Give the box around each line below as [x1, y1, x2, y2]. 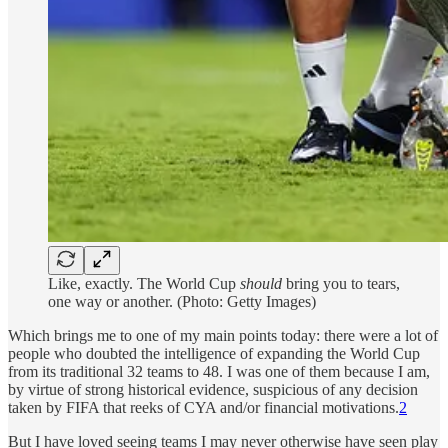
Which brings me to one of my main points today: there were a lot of [8, 326, 438, 344]
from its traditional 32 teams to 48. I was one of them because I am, [8, 362, 430, 380]
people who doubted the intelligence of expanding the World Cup [8, 344, 420, 362]
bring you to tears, [282, 274, 400, 292]
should [240, 274, 282, 292]
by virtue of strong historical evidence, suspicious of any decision [8, 380, 418, 398]
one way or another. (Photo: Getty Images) [48, 292, 316, 310]
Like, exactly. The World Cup [48, 274, 240, 292]
